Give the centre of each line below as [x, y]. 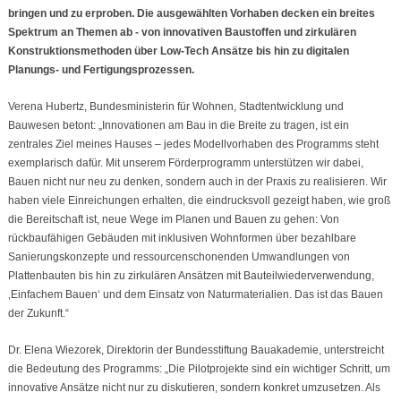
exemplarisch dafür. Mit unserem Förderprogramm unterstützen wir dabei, [185, 163]
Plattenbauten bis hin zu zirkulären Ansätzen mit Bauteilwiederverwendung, [191, 276]
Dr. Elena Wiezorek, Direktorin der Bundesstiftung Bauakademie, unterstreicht [196, 350]
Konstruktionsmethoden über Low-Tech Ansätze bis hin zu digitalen [178, 51]
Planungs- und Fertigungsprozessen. [101, 70]
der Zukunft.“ [38, 314]
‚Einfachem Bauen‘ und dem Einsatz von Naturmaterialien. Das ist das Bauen [195, 295]
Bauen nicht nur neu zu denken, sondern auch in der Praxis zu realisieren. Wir [197, 182]
